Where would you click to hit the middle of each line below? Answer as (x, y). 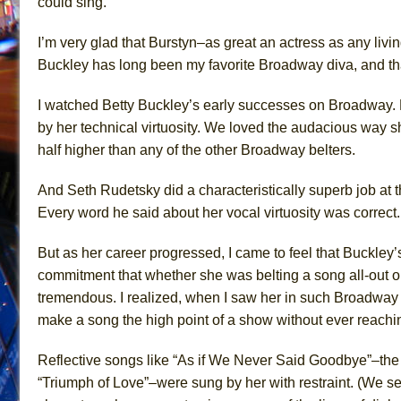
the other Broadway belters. (269, 149)
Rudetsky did (142, 190)
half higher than (89, 149)
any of (161, 149)
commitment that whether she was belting (170, 275)
